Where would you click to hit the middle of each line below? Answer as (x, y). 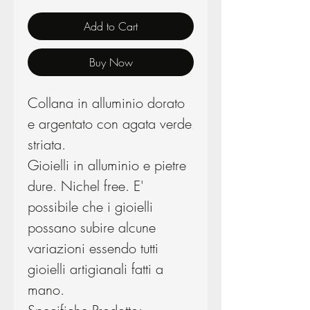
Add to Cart (111, 27)
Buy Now (111, 63)
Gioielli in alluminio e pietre (107, 165)
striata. (47, 145)
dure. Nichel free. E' (85, 186)
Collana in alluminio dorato (106, 103)
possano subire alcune (92, 228)
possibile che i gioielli (90, 207)
